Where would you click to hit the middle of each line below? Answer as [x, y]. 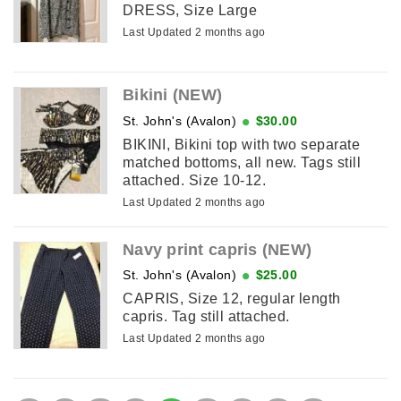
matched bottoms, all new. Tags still [242, 162]
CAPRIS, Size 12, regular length [232, 299]
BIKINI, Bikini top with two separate [242, 144]
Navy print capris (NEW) [218, 249]
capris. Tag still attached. [206, 317]
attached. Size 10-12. [195, 180]
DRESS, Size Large [190, 10]
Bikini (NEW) [173, 94]
